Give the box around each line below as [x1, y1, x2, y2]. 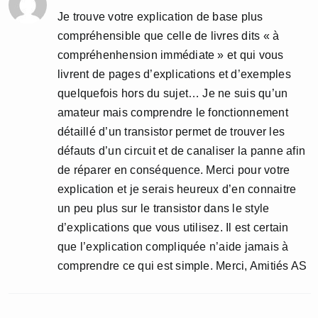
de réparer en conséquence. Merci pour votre [57, 164, 290, 176]
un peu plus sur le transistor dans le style [57, 202, 270, 214]
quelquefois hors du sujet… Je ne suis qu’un [57, 87, 288, 99]
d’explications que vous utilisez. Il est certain [57, 221, 289, 234]
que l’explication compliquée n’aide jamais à [57, 241, 289, 253]
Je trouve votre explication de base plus [57, 11, 263, 23]
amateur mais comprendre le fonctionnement [57, 106, 288, 119]
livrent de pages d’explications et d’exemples [57, 68, 291, 80]
